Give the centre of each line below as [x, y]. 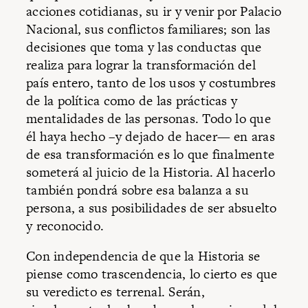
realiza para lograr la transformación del [141, 65]
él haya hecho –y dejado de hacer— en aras [151, 137]
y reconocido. [65, 226]
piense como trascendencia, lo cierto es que [152, 274]
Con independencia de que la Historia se [143, 256]
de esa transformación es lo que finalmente [151, 155]
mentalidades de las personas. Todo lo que [148, 119]
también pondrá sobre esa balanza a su [137, 190]
